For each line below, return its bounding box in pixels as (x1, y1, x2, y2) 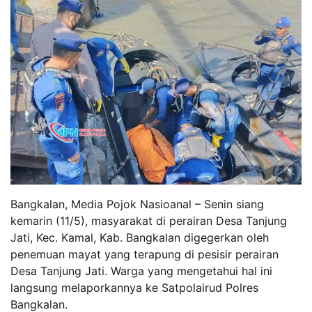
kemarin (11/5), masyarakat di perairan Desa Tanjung (10, 213, 287, 228)
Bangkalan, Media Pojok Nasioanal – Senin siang (10, 196, 264, 211)
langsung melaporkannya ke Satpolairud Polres (10, 280, 258, 295)
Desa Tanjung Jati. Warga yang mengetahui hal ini (10, 263, 272, 278)
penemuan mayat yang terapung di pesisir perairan (10, 247, 279, 261)
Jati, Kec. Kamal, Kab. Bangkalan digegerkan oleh (10, 230, 269, 244)
